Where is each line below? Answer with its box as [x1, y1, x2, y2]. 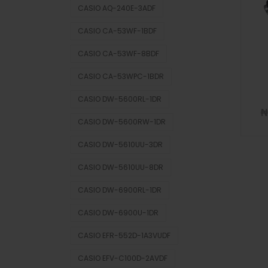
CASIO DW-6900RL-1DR [78, 185, 162, 195]
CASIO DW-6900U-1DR [78, 208, 159, 218]
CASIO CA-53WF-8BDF [78, 48, 159, 59]
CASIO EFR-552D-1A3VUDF [78, 230, 170, 240]
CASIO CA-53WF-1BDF [78, 26, 157, 36]
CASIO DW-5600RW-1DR [78, 117, 166, 127]
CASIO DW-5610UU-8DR [78, 162, 163, 172]
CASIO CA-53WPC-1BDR [78, 71, 164, 81]
